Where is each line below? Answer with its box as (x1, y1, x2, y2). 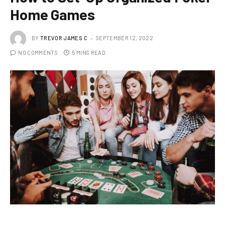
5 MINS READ (72, 49, 105, 56)
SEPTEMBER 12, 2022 (95, 35, 153, 42)
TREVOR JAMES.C (40, 35, 88, 42)
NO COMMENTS (18, 49, 58, 56)
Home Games (10, 6, 95, 24)
